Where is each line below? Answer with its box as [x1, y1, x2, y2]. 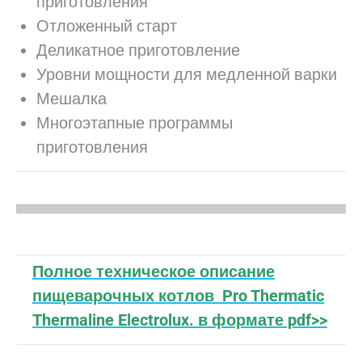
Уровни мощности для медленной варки [36, 65, 337, 84]
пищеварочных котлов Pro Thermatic [32, 286, 324, 305]
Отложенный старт [36, 16, 177, 36]
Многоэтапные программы [36, 113, 233, 133]
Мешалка [36, 89, 107, 108]
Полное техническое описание [32, 262, 275, 281]
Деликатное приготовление [36, 40, 240, 60]
